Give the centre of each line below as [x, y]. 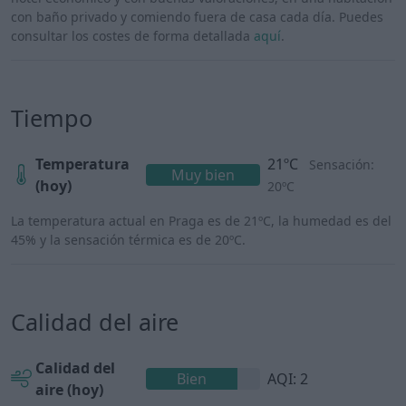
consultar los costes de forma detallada [132, 35]
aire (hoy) [69, 389]
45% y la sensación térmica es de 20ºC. [128, 239]
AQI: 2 [287, 378]
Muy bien [203, 174]
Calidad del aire [95, 321]
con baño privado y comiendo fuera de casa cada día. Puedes [197, 16]
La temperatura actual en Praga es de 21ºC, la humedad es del [201, 220]
